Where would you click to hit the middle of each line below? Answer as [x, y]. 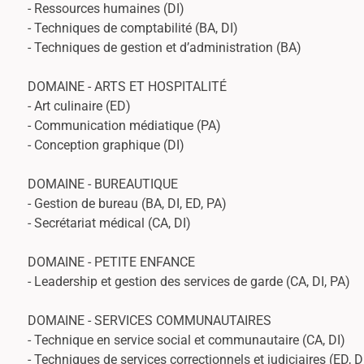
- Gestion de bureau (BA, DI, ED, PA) [127, 203]
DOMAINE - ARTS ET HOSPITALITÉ [127, 86]
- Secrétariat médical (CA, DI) [109, 223]
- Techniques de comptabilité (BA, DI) [133, 28]
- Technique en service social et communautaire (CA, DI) [186, 340]
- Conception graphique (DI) [106, 145]
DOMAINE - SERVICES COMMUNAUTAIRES [149, 320]
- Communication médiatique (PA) [124, 125]
